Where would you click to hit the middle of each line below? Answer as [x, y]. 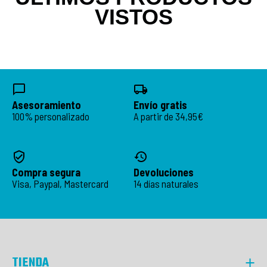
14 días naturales [166, 183]
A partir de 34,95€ [168, 116]
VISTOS [133, 17]
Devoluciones [164, 172]
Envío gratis [160, 105]
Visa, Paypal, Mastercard [60, 183]
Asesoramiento [46, 105]
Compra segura [46, 172]
